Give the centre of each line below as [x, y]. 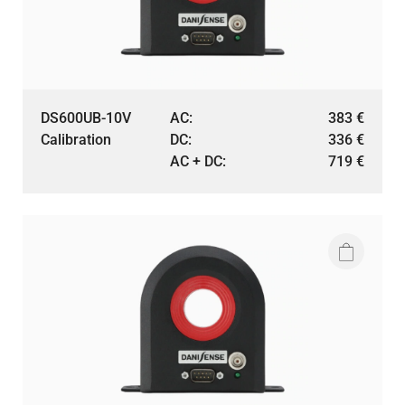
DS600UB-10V [86, 118]
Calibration [76, 140]
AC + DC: [198, 161]
